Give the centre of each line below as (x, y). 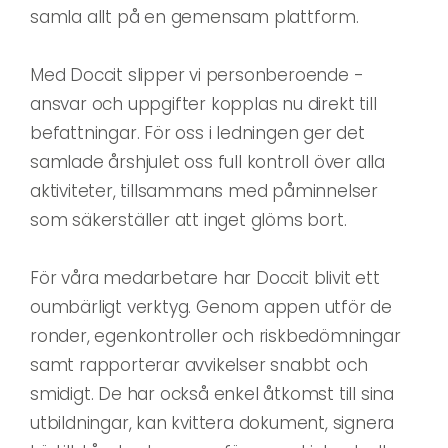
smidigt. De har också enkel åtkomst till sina (212, 393)
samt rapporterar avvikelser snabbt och (199, 364)
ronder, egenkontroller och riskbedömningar (215, 335)
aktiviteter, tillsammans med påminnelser (204, 190)
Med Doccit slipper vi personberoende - (197, 74)
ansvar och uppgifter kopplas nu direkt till (203, 103)
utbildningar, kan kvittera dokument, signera (212, 422)
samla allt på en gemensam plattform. (194, 16)
